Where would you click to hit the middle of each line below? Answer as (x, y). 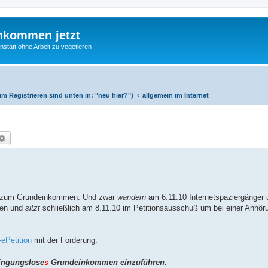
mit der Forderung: (65, 240)
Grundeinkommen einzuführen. (108, 262)
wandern (132, 197)
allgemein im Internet (176, 95)
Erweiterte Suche (38, 137)
